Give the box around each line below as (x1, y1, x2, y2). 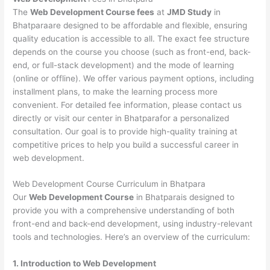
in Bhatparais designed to (134, 192, 235, 202)
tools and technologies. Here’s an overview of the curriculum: (13, 232, 251, 242)
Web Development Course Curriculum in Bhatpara (13, 179, 206, 189)
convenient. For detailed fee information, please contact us (13, 99, 242, 110)
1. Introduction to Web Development (13, 259, 157, 269)
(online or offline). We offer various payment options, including (13, 73, 254, 83)
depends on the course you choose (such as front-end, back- (13, 46, 251, 57)
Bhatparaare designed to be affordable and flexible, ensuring (13, 20, 248, 30)
